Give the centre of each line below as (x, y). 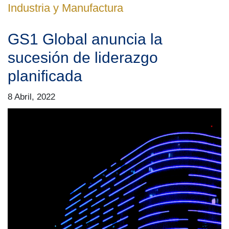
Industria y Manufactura (65, 8)
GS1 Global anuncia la (85, 39)
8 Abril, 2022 (31, 96)
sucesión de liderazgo (83, 57)
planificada (45, 76)
